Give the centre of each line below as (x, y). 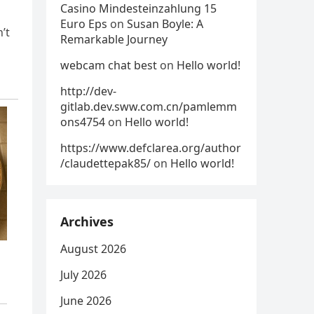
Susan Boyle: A (165, 24)
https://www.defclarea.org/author (151, 148)
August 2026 (93, 249)
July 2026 (83, 275)
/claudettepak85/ (105, 163)
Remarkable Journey (114, 39)
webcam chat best (109, 65)
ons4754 (83, 122)
